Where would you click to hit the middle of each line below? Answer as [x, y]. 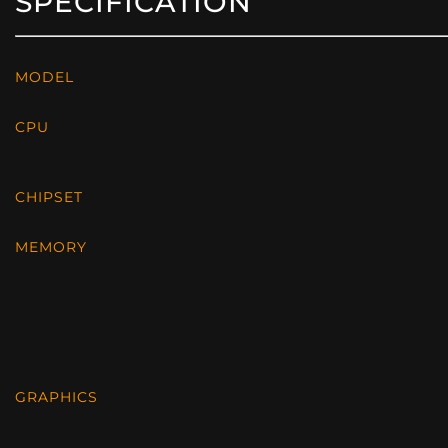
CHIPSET [49, 197]
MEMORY [51, 247]
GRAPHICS [56, 397]
